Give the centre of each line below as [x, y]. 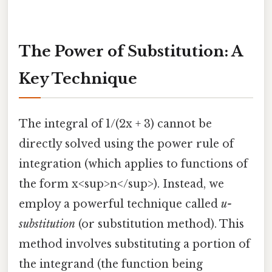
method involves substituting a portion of [134, 244]
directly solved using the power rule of [126, 144]
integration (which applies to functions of [133, 164]
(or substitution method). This [160, 224]
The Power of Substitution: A [131, 52]
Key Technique [78, 79]
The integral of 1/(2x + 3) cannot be [115, 124]
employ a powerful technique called [120, 204]
